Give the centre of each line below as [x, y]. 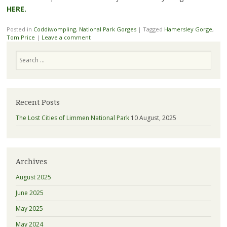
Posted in [20, 29]
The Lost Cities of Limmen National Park [72, 118]
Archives [31, 162]
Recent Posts [37, 102]
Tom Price [21, 37]
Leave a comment [66, 37]
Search [25, 54]
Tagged [153, 29]
